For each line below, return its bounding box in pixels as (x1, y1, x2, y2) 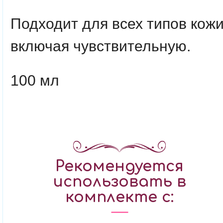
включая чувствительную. (10, 38, 191, 54)
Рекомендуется (55, 158, 184, 175)
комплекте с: (65, 189, 174, 206)
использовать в (53, 174, 186, 190)
